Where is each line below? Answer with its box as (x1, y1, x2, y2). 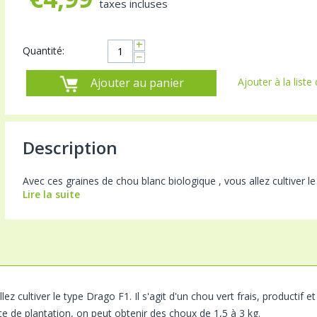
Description (22, 135, 117, 159)
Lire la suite (22, 187, 80, 201)
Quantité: (22, 43, 64, 57)
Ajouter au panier (90, 74, 184, 91)
